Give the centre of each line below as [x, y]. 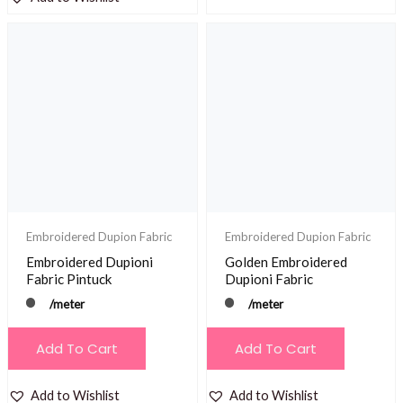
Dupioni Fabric [269, 278]
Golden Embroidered [286, 261]
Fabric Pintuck [68, 278]
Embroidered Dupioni [89, 261]
